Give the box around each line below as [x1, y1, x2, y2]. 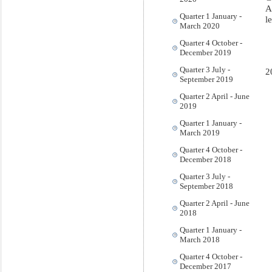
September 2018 [180, 182, 233, 191]
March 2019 [180, 128, 220, 137]
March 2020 [180, 21, 220, 30]
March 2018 [180, 235, 220, 244]
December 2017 [180, 262, 231, 271]
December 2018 [180, 155, 231, 164]
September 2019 [180, 75, 233, 84]
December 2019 [180, 48, 231, 57]
